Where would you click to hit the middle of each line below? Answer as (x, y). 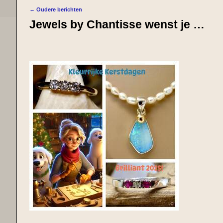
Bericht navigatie (63, 17)
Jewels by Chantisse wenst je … (117, 25)
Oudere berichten (59, 10)
